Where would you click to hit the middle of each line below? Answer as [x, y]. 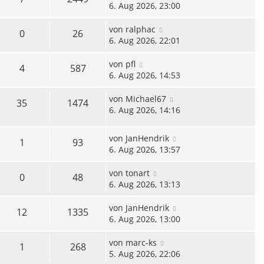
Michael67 [146, 99]
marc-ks [141, 243]
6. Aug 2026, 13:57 [145, 150]
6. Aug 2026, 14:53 [145, 75]
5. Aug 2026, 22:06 [145, 254]
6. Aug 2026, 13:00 [145, 219]
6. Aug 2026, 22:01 [145, 41]
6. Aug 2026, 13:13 [145, 184]
